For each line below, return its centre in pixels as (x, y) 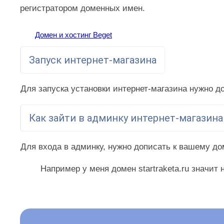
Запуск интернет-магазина (93, 60)
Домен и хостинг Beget (73, 35)
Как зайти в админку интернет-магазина (126, 118)
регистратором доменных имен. (82, 8)
